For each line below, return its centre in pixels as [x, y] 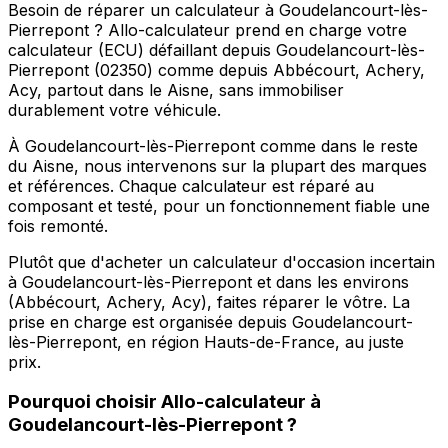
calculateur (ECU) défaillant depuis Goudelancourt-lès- [216, 49]
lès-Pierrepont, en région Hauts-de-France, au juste [206, 341]
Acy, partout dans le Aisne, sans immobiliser [176, 89]
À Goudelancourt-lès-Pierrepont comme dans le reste [213, 145]
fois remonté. [58, 225]
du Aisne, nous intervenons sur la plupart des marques [217, 165]
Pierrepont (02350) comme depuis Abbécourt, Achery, [216, 69]
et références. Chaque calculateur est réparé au [191, 185]
